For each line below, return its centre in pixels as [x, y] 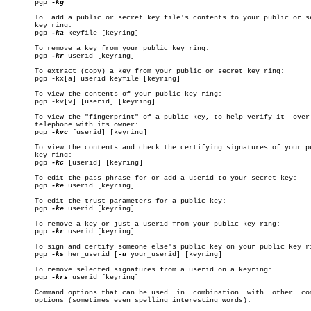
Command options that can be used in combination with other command [87, 293]
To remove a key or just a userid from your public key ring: [143, 224]
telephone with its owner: [72, 125]
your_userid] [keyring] [174, 254]
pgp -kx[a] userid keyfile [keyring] [93, 79]
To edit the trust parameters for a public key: [116, 201]
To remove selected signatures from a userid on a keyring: [139, 270]
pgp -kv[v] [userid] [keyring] [81, 102]
